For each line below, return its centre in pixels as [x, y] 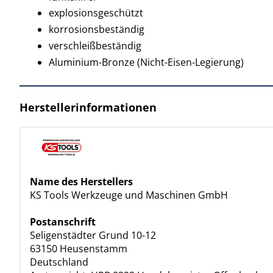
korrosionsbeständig [97, 30]
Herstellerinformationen [88, 107]
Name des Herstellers [81, 182]
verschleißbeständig [95, 46]
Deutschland [59, 262]
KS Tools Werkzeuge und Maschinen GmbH [129, 195]
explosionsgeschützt [96, 13]
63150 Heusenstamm [79, 249]
